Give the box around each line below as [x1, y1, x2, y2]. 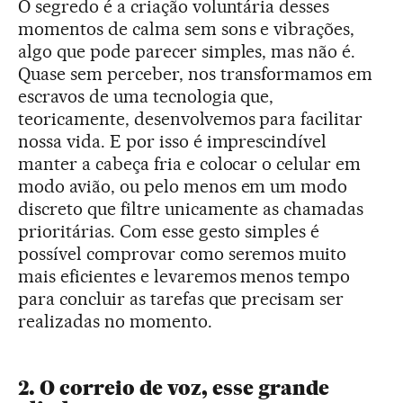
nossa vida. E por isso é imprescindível [18, 130, 327, 153]
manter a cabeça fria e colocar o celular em [18, 153, 362, 175]
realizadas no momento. [18, 310, 212, 333]
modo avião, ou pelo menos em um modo [18, 175, 348, 198]
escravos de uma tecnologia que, [18, 85, 274, 108]
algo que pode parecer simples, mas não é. [18, 40, 356, 63]
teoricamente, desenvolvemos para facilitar [18, 108, 363, 130]
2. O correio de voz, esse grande [18, 376, 329, 401]
